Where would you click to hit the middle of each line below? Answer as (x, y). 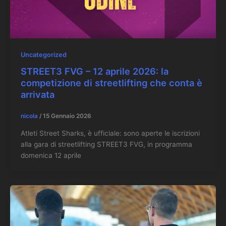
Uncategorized (43, 54)
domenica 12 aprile (51, 156)
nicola (30, 116)
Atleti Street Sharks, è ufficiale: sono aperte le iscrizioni (110, 133)
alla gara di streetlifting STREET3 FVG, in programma (106, 145)
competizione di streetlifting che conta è (111, 82)
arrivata (37, 94)
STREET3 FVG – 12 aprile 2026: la (94, 71)
